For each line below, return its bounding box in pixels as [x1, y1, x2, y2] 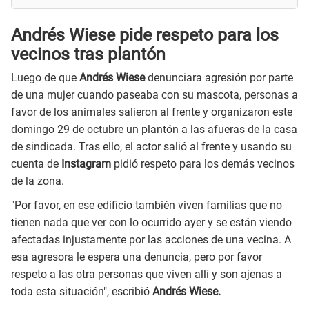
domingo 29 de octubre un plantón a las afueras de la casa [11, 123, 297, 137]
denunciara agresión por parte [148, 71, 293, 85]
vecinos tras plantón [11, 43, 166, 64]
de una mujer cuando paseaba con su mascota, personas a [11, 88, 298, 102]
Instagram [61, 157, 114, 171]
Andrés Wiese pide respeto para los [11, 24, 279, 45]
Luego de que [11, 71, 79, 85]
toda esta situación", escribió [11, 284, 152, 298]
